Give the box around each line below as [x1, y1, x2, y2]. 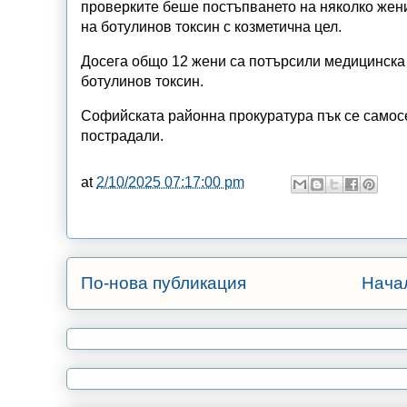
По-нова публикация [81, 273, 246, 293]
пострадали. [81, 127, 167, 144]
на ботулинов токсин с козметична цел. [81, 18, 345, 35]
